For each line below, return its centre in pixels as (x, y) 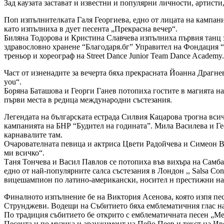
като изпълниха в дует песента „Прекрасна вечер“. (91, 29)
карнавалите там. (33, 135)
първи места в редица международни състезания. (88, 100)
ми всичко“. (24, 153)
